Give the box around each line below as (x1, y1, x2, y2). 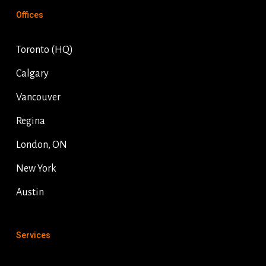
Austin (15, 187, 44, 198)
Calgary (15, 68, 49, 80)
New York (15, 163, 56, 175)
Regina (15, 116, 45, 127)
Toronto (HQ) (15, 45, 73, 56)
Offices (15, 10, 43, 20)
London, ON (15, 140, 67, 151)
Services (15, 230, 50, 240)
